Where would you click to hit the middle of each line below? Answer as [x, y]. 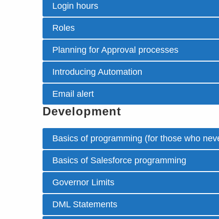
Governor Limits [83, 182]
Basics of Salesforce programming [119, 160]
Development [82, 111]
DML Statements [85, 204]
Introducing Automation [97, 72]
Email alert [73, 94]
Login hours [75, 6]
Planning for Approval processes [115, 50]
